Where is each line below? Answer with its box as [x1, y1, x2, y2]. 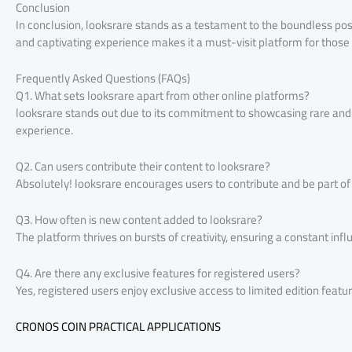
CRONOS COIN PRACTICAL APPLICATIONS [16, 315, 221, 339]
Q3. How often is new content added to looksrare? [16, 208, 262, 232]
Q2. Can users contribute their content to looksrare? [16, 155, 270, 178]
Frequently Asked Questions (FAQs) [16, 67, 190, 90]
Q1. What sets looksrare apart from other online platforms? [16, 84, 310, 108]
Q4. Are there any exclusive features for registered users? [16, 262, 300, 285]
